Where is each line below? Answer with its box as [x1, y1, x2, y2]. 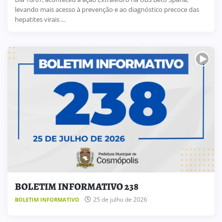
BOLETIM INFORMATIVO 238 [15, 179, 138, 193]
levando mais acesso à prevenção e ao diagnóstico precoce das [15, 4, 199, 14]
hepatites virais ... [15, 14, 65, 24]
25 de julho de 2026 [93, 195, 147, 204]
